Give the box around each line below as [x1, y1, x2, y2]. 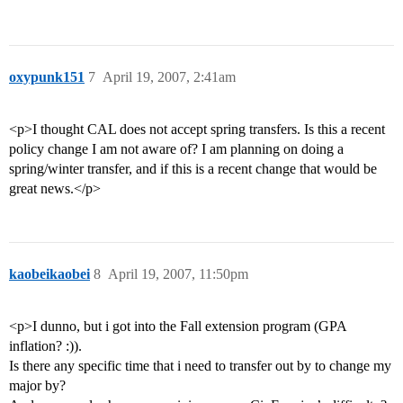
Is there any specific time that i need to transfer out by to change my [9, 358, 391, 374]
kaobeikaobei [9, 266, 90, 282]
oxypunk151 [9, 69, 85, 85]
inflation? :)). [9, 338, 82, 354]
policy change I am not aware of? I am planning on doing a [9, 141, 344, 157]
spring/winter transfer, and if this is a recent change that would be [9, 161, 377, 177]
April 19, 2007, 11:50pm [108, 266, 248, 282]
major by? [9, 378, 66, 394]
